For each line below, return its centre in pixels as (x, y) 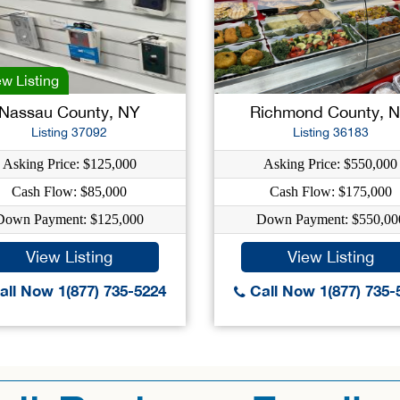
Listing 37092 (70, 132)
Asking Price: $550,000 (331, 164)
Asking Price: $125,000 (69, 164)
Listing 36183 (330, 132)
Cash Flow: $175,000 (330, 192)
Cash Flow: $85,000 (70, 192)
